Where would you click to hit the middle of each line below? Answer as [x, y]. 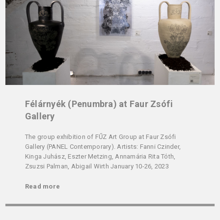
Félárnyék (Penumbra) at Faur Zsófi [99, 104]
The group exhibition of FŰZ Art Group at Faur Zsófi [100, 137]
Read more [42, 186]
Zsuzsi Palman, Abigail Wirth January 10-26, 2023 [97, 166]
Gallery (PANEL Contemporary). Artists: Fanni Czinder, [103, 146]
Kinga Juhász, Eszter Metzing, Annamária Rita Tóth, [100, 156]
